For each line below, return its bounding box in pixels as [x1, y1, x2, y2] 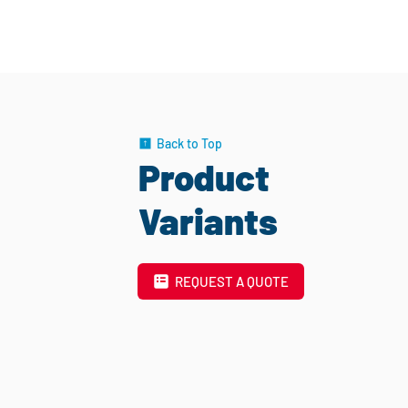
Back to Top [156, 135, 222, 151]
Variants [138, 199, 278, 242]
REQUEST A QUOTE [175, 273, 290, 290]
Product [138, 155, 270, 199]
